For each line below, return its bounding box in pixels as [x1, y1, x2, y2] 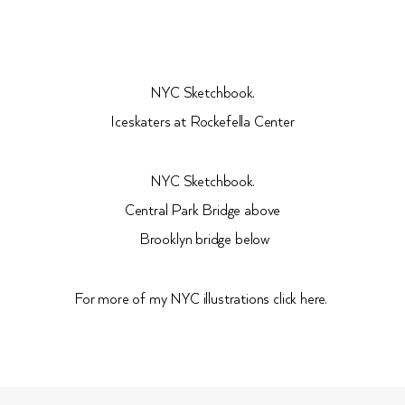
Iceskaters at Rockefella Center [110, 114, 295, 132]
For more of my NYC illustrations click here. [74, 291, 331, 309]
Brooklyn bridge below [135, 231, 270, 250]
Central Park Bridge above [124, 202, 281, 221]
